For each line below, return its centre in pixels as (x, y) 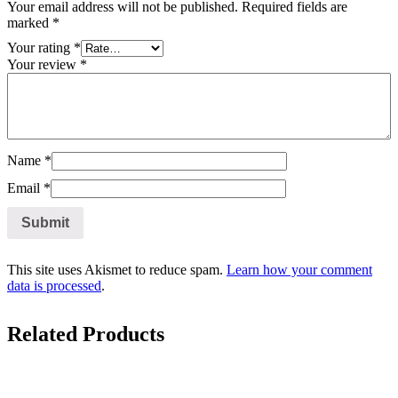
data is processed (54, 285)
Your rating (40, 48)
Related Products (86, 334)
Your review (44, 65)
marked (30, 23)
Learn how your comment (299, 269)
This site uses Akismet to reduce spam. (117, 269)
